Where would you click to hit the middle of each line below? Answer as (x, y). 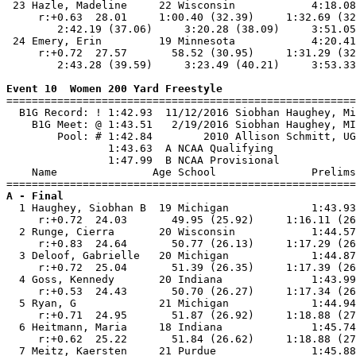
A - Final (35, 196)
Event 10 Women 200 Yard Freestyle (114, 89)
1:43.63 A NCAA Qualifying (140, 148)
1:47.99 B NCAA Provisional (143, 160)
